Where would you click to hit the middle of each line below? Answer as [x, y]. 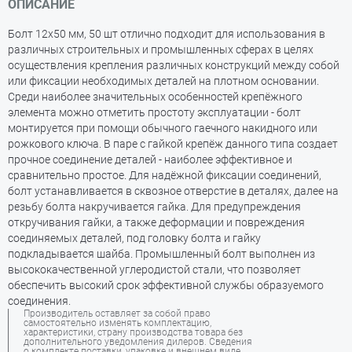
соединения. [39, 301]
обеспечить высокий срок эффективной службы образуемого [166, 285]
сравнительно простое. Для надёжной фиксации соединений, [165, 175]
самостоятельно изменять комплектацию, [117, 323]
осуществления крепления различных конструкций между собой [174, 65]
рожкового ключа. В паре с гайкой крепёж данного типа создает [173, 144]
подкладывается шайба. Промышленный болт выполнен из [161, 254]
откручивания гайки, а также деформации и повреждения [156, 222]
